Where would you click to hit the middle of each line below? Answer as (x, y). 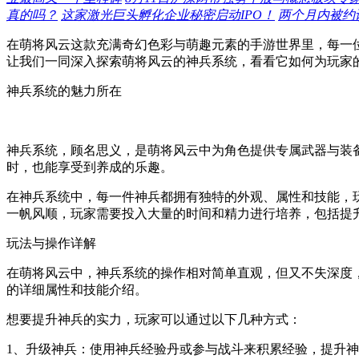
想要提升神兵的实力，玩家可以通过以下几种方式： (154, 320)
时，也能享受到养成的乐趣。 (90, 167)
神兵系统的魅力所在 (64, 91)
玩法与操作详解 (51, 244)
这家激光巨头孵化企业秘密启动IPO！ (168, 15)
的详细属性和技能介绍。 (77, 290)
